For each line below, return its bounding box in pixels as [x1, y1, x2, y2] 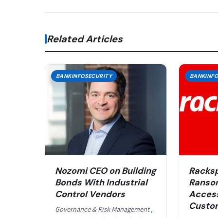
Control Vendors [55, 188, 125, 200]
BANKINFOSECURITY [56, 73, 112, 80]
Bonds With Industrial [55, 176, 147, 188]
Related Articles [47, 32, 123, 45]
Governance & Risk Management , [55, 204, 153, 215]
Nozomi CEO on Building [55, 164, 156, 177]
